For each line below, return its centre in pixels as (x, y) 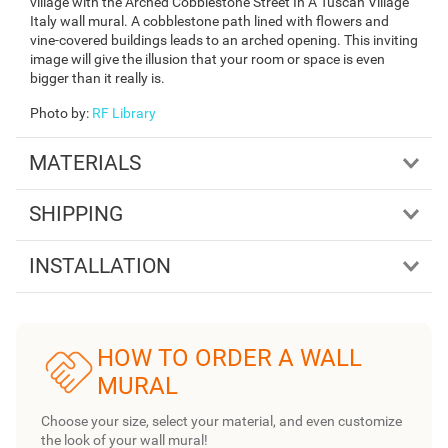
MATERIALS (84, 162)
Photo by (58, 112)
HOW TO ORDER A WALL (229, 358)
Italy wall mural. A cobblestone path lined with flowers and (209, 20)
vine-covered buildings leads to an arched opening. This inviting (224, 39)
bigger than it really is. (97, 77)
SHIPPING (75, 214)
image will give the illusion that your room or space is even (207, 58)
